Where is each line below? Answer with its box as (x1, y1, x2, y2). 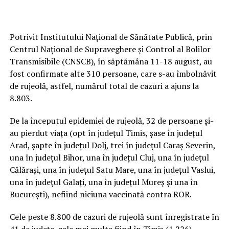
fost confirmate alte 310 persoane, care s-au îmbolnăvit (9, 67, 217, 79)
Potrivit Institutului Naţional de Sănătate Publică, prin (9, 31, 212, 42)
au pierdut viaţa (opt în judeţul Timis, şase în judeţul (9, 127, 202, 139)
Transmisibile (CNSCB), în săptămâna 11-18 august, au (9, 55, 212, 67)
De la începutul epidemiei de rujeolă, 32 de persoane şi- (9, 114, 214, 126)
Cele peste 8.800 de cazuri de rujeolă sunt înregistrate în (9, 211, 219, 222)
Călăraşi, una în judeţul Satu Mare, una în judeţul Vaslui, (9, 164, 215, 175)
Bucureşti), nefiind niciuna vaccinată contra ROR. (9, 188, 192, 200)
